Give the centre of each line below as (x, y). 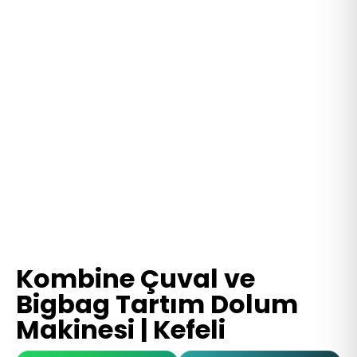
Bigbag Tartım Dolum (157, 304)
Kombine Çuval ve (135, 278)
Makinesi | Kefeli (121, 329)
